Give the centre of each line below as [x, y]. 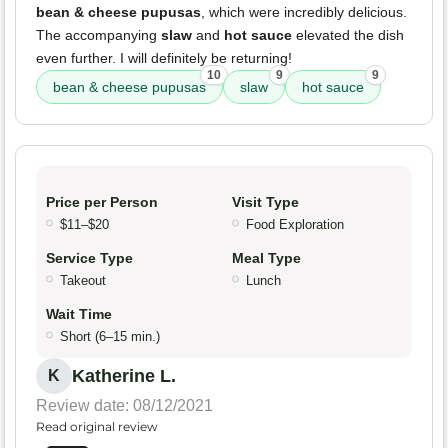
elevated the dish [348, 35]
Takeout [83, 281]
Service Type [89, 258]
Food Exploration [295, 225]
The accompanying [98, 35]
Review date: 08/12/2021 [124, 406]
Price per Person [102, 202]
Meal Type [266, 258]
